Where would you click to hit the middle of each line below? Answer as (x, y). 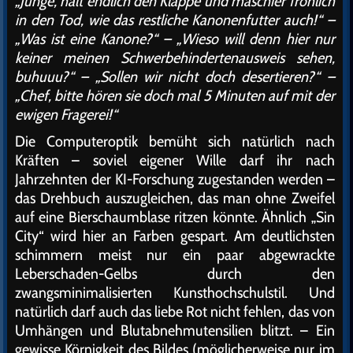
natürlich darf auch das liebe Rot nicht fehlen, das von (175, 311)
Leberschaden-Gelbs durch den (175, 273)
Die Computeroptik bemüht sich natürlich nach (175, 141)
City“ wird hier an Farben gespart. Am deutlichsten (175, 236)
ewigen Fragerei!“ (66, 114)
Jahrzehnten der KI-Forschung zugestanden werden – (175, 179)
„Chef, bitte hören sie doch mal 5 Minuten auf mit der (175, 95)
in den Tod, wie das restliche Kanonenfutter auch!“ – (175, 20)
